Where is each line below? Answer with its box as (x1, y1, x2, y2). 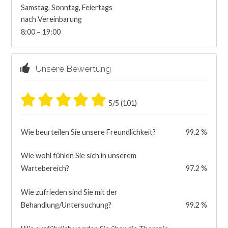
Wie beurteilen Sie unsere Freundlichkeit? (20, 127, 156, 136)
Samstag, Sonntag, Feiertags (20, 3, 112, 12)
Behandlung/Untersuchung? (20, 201, 111, 210)
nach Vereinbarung (20, 14, 82, 23)
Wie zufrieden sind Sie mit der (20, 188, 118, 197)
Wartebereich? (20, 164, 69, 173)
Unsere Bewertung (29, 64, 111, 74)
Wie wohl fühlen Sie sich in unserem (20, 151, 136, 160)
